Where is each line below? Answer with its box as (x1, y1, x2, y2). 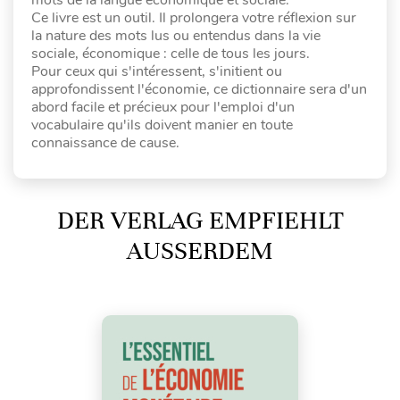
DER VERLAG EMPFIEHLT (56, 204, 344, 236)
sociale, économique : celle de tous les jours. (31, 43, 310, 63)
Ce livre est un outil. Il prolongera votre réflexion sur (31, 7, 356, 28)
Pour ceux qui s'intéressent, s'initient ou (31, 61, 282, 81)
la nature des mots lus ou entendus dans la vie (31, 25, 321, 46)
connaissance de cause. (31, 132, 179, 153)
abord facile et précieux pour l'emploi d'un (31, 96, 295, 117)
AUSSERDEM (127, 235, 250, 266)
